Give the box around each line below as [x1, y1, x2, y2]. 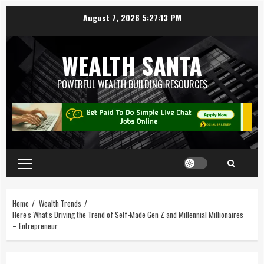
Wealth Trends [39, 197, 81, 209]
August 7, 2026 [82, 11, 142, 24]
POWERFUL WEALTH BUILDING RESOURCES [57, 77, 207, 91]
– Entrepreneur [12, 219, 58, 232]
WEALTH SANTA [62, 48, 202, 83]
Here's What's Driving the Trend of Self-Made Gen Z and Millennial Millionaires [12, 208, 243, 220]
